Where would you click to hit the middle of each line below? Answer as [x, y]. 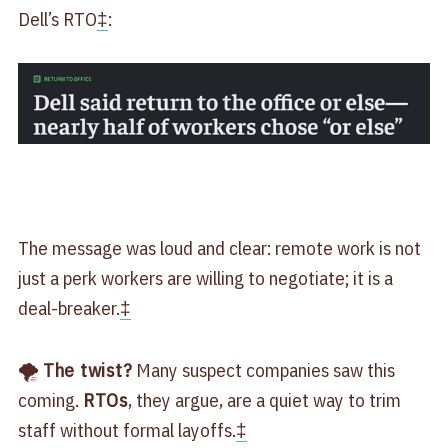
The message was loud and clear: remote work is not [219, 248]
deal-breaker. [68, 308]
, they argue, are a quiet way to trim [264, 400]
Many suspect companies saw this [264, 370]
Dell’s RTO [57, 19]
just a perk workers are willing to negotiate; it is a [205, 278]
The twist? [87, 370]
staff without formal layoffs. [126, 430]
